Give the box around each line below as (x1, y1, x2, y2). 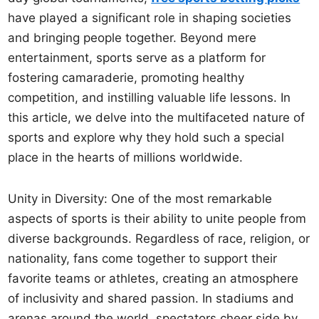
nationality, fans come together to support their (8, 251, 278, 266)
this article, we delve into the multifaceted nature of (8, 110, 305, 125)
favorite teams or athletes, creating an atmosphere (8, 271, 299, 286)
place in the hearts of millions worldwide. (8, 150, 244, 164)
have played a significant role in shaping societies (8, 11, 292, 25)
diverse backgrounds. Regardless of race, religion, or (8, 231, 310, 246)
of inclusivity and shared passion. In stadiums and (8, 291, 295, 305)
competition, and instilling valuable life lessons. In (8, 90, 291, 105)
